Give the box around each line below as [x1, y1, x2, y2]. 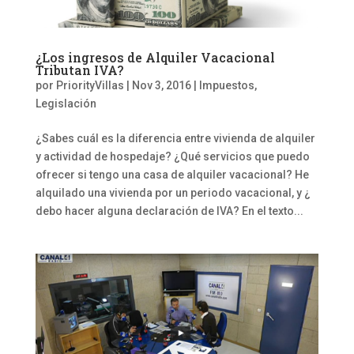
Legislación [35, 97, 96, 111]
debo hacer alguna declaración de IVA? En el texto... [35, 205, 303, 218]
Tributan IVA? [35, 62, 123, 79]
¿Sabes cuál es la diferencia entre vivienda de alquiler [35, 132, 315, 145]
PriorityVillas [55, 79, 124, 92]
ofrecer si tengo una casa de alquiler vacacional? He [35, 168, 309, 182]
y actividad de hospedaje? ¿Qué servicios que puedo [35, 150, 310, 164]
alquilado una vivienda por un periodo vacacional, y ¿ [35, 186, 311, 200]
